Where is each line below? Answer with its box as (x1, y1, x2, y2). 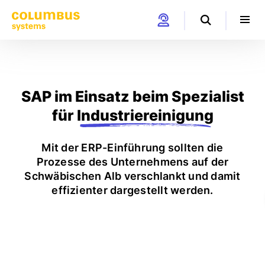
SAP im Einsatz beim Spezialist (21, 88, 244, 105)
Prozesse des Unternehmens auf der (36, 156, 229, 168)
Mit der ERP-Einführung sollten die (41, 141, 224, 154)
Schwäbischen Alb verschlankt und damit (24, 170, 241, 182)
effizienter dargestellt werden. (51, 184, 214, 196)
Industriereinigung (76, 106, 214, 124)
